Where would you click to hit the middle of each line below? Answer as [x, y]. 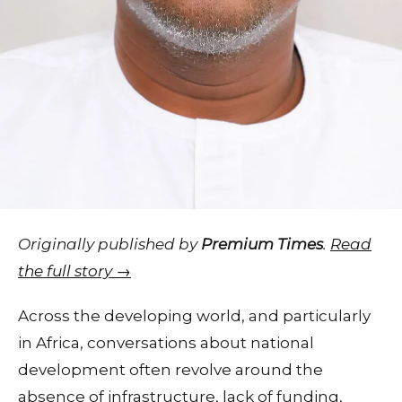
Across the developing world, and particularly [194, 315]
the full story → [74, 271]
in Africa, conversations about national [166, 342]
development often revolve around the [170, 369]
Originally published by [109, 244]
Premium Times [262, 244]
